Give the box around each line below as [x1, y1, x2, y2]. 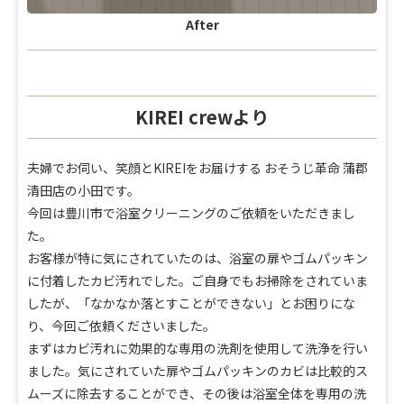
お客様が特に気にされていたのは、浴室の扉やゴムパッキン [27, 249, 368, 268]
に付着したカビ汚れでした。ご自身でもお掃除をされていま [27, 271, 368, 290]
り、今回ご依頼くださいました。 [27, 317, 216, 335]
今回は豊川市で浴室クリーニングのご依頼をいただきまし [27, 204, 355, 223]
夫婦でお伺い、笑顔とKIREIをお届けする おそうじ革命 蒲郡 [27, 159, 368, 178]
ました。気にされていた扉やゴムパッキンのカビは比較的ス [27, 362, 368, 381]
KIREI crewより [135, 104, 269, 131]
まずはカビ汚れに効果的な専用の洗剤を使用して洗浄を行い [27, 339, 368, 358]
